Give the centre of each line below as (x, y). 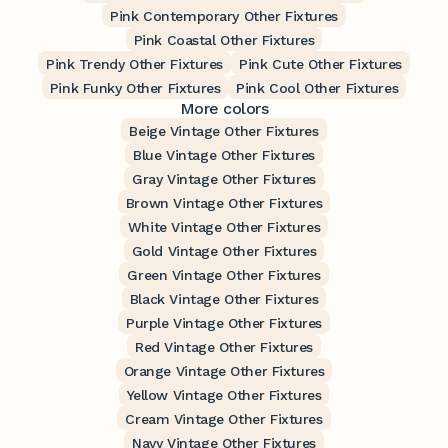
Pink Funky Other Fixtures (135, 88)
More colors (224, 109)
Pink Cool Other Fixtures (317, 88)
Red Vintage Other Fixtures (224, 347)
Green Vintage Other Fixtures (224, 275)
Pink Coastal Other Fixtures (224, 40)
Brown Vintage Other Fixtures (224, 203)
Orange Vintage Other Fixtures (224, 371)
